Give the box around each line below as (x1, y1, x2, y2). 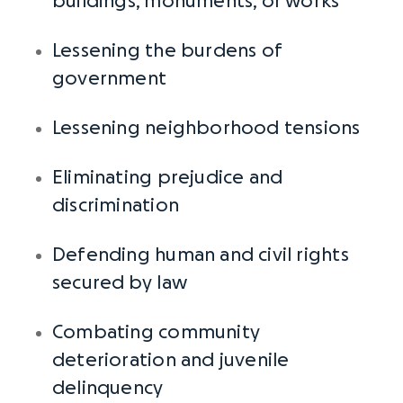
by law (128, 273, 187, 292)
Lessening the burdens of (52, 41, 282, 60)
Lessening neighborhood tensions (52, 119, 361, 138)
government (52, 69, 167, 88)
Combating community (52, 323, 260, 342)
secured (52, 273, 129, 292)
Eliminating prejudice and (52, 168, 283, 187)
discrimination (52, 196, 179, 215)
